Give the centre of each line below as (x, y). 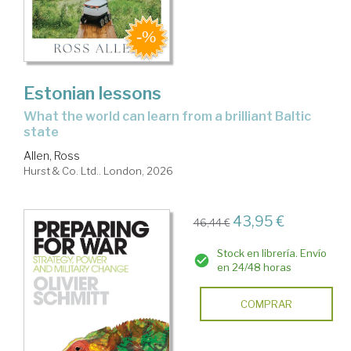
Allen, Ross (52, 155)
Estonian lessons (92, 93)
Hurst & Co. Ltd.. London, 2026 (98, 170)
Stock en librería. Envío (271, 253)
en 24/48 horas (254, 267)
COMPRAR (266, 304)
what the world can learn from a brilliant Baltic (30, 116)
